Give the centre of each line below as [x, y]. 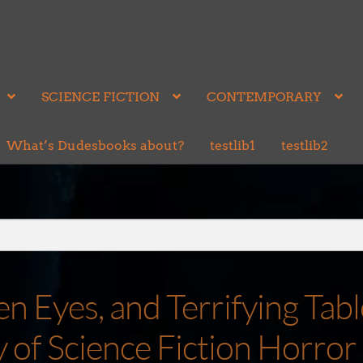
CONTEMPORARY [264, 97]
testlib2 [304, 145]
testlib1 [232, 145]
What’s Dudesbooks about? [95, 145]
